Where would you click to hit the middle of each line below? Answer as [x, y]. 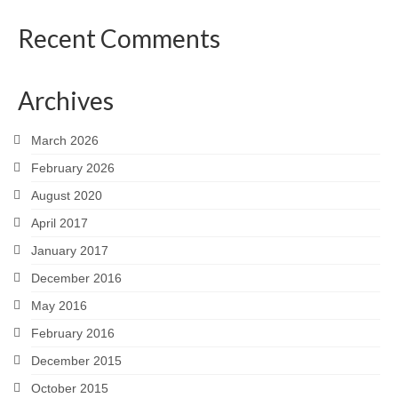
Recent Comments [119, 38]
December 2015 [76, 360]
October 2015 [70, 388]
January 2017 [70, 250]
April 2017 [60, 223]
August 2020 [67, 195]
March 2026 [65, 140]
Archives [66, 100]
